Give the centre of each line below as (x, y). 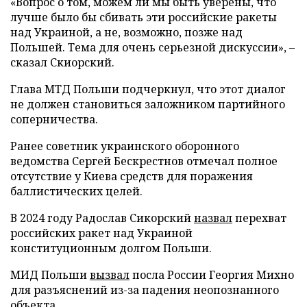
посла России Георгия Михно (212, 275)
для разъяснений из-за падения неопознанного (145, 290)
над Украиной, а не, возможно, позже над (126, 33)
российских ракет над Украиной (101, 233)
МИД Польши (50, 275)
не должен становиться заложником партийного (148, 105)
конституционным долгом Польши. (111, 248)
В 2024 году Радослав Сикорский (102, 218)
